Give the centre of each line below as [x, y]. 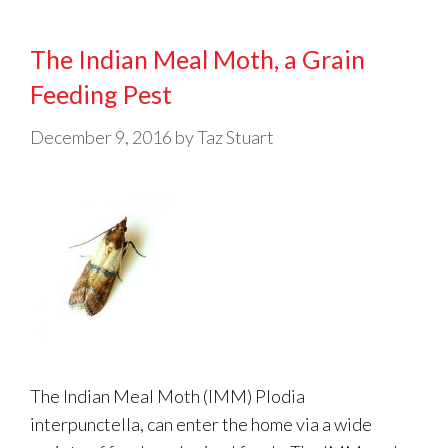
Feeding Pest [101, 94]
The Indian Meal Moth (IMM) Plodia [167, 396]
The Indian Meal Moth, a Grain [197, 59]
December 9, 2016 [101, 137]
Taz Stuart [235, 137]
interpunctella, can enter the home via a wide [201, 424]
